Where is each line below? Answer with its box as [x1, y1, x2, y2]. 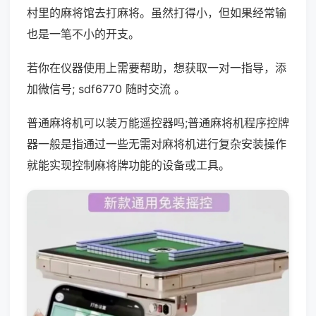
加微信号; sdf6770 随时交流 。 [27, 82, 186, 96]
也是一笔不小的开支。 [27, 27, 140, 41]
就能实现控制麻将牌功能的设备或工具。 [27, 158, 230, 172]
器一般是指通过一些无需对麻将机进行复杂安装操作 [27, 137, 286, 151]
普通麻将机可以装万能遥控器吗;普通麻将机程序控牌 [27, 116, 289, 130]
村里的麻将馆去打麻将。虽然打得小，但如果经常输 [27, 6, 286, 20]
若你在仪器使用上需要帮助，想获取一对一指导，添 [27, 61, 286, 75]
